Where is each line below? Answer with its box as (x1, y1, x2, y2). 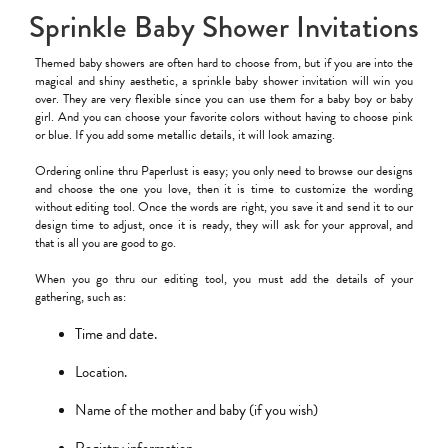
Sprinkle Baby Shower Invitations (29, 6, 419, 49)
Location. (75, 361, 127, 384)
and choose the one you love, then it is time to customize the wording (35, 179, 413, 200)
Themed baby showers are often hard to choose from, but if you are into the (35, 53, 413, 74)
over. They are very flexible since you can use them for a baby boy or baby (35, 89, 413, 110)
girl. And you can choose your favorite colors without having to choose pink (35, 107, 413, 128)
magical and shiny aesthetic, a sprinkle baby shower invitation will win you (35, 71, 413, 92)
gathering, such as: (35, 287, 129, 308)
